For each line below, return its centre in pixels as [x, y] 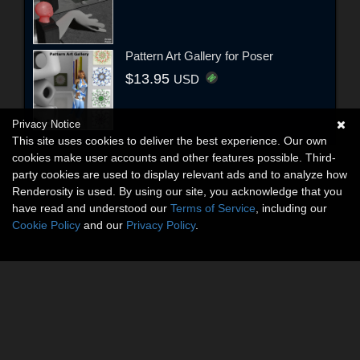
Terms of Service [213, 208]
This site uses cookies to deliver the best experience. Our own [170, 141]
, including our [291, 208]
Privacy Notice [46, 124]
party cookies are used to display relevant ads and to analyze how [180, 174]
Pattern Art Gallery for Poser [199, 55]
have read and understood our [91, 208]
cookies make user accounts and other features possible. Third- [174, 157]
